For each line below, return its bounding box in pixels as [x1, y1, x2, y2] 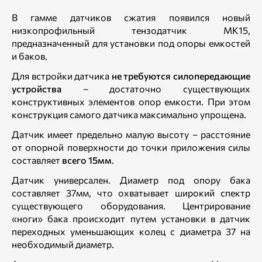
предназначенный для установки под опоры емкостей [12, 37, 250, 49]
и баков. [12, 50, 49, 61]
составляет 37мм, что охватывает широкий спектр [12, 187, 250, 198]
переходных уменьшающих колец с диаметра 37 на [12, 226, 250, 237]
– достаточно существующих [61, 83, 250, 94]
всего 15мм [62, 154, 112, 166]
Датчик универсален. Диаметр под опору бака [12, 174, 250, 185]
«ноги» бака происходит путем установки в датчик [12, 213, 250, 224]
